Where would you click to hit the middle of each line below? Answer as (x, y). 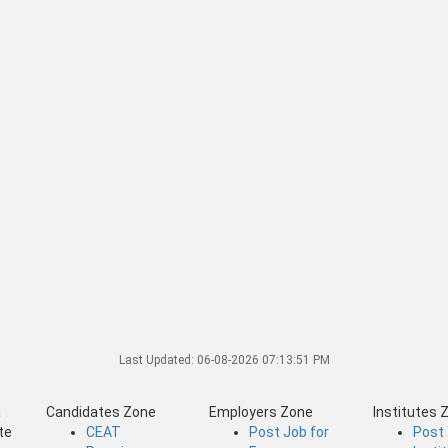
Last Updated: (157, 359)
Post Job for (289, 431)
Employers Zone (261, 411)
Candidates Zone (100, 411)
